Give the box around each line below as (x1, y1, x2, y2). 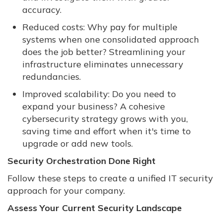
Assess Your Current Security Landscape (7, 202, 182, 214)
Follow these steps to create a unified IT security (7, 172, 213, 184)
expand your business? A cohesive (22, 101, 165, 112)
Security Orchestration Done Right (7, 155, 156, 167)
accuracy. (22, 4, 61, 16)
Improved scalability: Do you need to (22, 88, 176, 100)
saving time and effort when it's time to (22, 125, 191, 137)
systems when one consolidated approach (22, 34, 199, 46)
